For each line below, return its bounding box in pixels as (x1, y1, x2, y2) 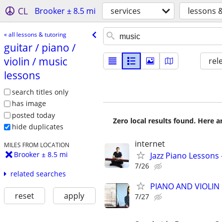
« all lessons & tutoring (3, 30, 66, 39)
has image (11, 99, 46, 109)
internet (135, 138, 165, 149)
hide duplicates (11, 122, 63, 132)
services (111, 5, 141, 16)
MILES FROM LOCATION (3, 141, 69, 149)
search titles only (11, 87, 68, 97)
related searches (10, 169, 66, 179)
